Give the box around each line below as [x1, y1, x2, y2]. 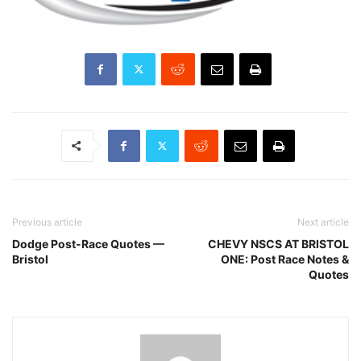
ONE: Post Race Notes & [221, 251, 349, 266]
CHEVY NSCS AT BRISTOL [208, 236, 349, 251]
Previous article [12, 215, 82, 228]
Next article [297, 215, 349, 228]
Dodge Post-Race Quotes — [12, 236, 164, 251]
